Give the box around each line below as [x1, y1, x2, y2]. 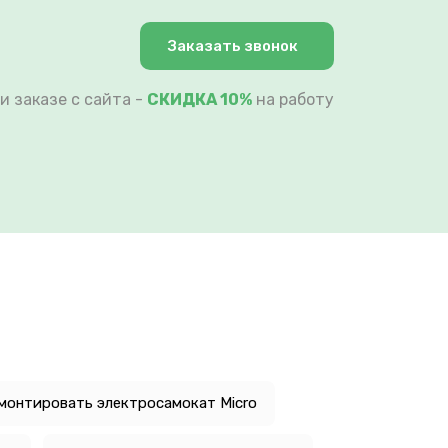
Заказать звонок [168, 36, 298, 55]
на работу [252, 89, 334, 109]
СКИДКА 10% [147, 89, 252, 109]
